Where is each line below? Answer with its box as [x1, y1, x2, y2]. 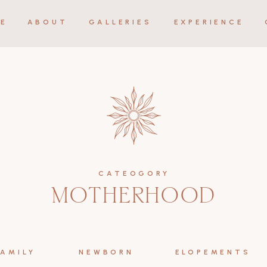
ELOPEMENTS [175, 248, 251, 256]
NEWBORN [79, 248, 134, 256]
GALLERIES [89, 18, 152, 26]
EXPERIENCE [173, 18, 244, 26]
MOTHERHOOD [51, 187, 216, 208]
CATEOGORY [98, 169, 170, 178]
